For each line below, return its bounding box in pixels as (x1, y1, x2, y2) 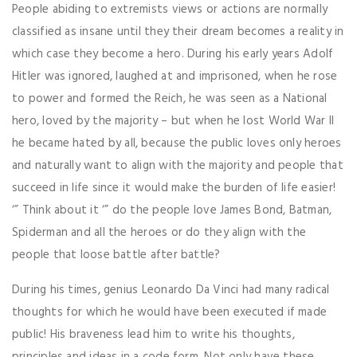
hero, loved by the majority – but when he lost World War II (12, 112, 335, 131)
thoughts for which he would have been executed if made (12, 303, 328, 323)
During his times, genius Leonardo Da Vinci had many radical (12, 280, 330, 300)
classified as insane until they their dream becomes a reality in (12, 22, 344, 42)
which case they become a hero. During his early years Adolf (12, 45, 334, 65)
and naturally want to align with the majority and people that (12, 156, 343, 176)
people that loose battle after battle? (12, 245, 221, 265)
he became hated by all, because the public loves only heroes (12, 134, 342, 154)
